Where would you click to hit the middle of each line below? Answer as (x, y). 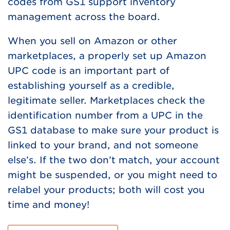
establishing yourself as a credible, (91, 86)
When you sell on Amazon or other (92, 41)
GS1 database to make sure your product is (113, 130)
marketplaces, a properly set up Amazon (107, 56)
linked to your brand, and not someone (103, 145)
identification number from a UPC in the (105, 116)
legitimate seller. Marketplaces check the (106, 101)
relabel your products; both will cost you (106, 190)
